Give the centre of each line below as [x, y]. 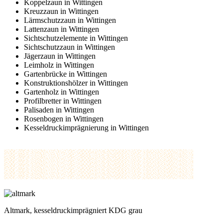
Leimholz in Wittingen [59, 65]
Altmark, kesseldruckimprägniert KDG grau [73, 210]
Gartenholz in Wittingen [61, 92]
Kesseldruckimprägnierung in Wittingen [86, 127]
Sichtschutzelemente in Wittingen [76, 38]
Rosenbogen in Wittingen [64, 118]
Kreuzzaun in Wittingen [61, 11]
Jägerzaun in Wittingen [60, 56]
